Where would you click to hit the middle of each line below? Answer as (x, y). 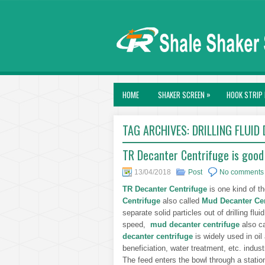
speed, (136, 224)
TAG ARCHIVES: (157, 130)
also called (182, 201)
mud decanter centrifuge (195, 224)
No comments (242, 172)
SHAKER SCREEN (181, 95)
